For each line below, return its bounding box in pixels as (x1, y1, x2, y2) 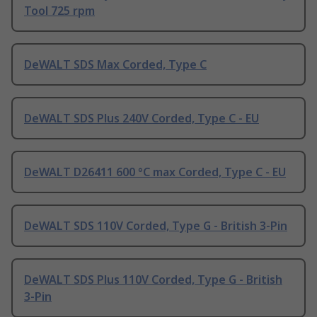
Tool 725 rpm (24, 3, 95, 19)
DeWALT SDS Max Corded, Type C (24, 57, 207, 73)
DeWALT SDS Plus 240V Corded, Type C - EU (24, 110, 259, 127)
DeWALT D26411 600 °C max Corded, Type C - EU (24, 164, 286, 180)
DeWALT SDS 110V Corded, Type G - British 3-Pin (24, 218, 287, 234)
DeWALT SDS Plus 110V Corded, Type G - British (24, 272, 282, 288)
